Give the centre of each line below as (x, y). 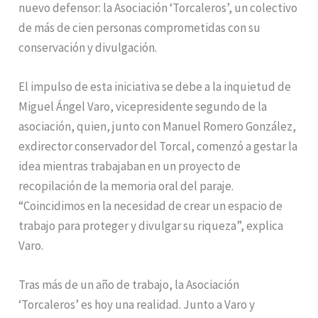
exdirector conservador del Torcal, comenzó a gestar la (158, 147)
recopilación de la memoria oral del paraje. (126, 186)
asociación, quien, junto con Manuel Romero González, (158, 127)
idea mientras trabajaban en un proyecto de (130, 166)
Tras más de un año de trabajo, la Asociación (129, 285)
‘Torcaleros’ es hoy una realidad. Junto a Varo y (137, 305)
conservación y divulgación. (88, 48)
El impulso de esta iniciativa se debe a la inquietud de (155, 87)
